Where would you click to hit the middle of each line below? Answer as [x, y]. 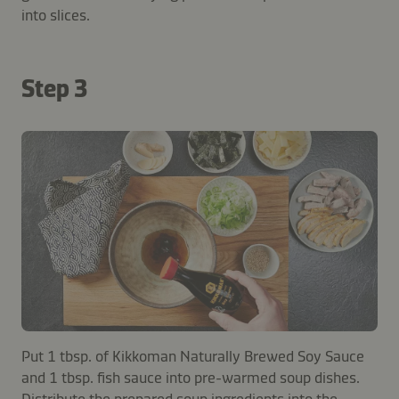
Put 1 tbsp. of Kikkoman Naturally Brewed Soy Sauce [193, 356]
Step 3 [54, 88]
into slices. [56, 15]
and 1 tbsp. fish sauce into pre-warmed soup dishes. [191, 377]
